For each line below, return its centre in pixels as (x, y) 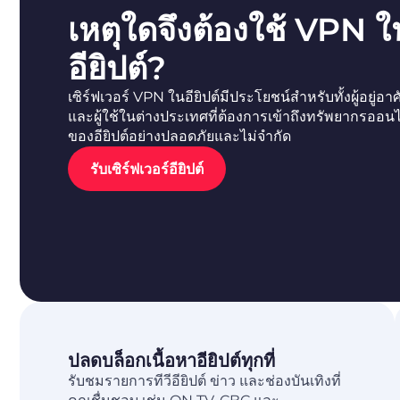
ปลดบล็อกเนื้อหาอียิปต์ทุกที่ (171, 361)
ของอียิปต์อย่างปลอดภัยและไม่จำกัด (179, 137)
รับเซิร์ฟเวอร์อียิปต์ (147, 169)
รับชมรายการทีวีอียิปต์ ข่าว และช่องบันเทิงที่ (204, 381)
